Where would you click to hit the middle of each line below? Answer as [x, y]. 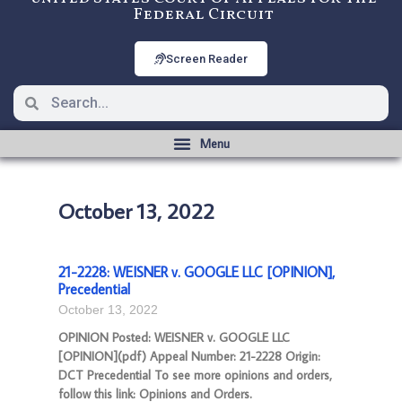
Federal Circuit [203, 15]
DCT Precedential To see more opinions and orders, [195, 375]
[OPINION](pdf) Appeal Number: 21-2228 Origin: [189, 356]
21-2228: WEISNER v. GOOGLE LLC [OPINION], [197, 272]
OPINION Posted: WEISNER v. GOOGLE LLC [174, 337]
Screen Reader [207, 59]
